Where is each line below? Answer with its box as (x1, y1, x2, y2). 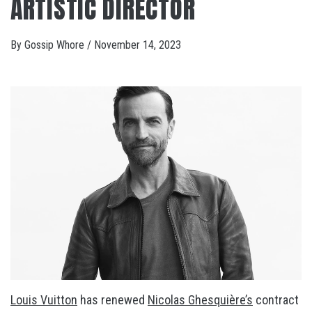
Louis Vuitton (10, 292, 77, 308)
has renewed (77, 292, 148, 308)
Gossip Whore (24, 38, 87, 52)
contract (253, 292, 299, 308)
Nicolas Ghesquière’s (148, 292, 253, 308)
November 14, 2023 (94, 38, 181, 52)
